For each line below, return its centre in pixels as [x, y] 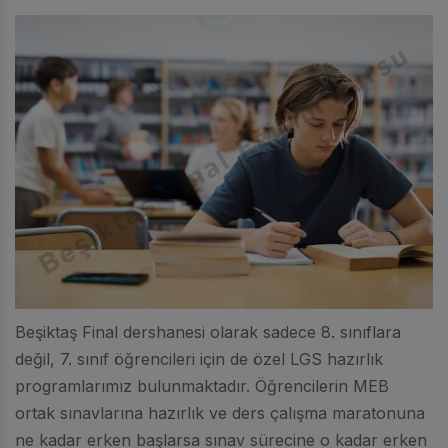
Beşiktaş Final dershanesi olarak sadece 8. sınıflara [208, 331]
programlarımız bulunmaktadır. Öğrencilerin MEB [202, 385]
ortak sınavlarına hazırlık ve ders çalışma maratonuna [220, 412]
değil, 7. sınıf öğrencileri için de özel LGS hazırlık [199, 358]
